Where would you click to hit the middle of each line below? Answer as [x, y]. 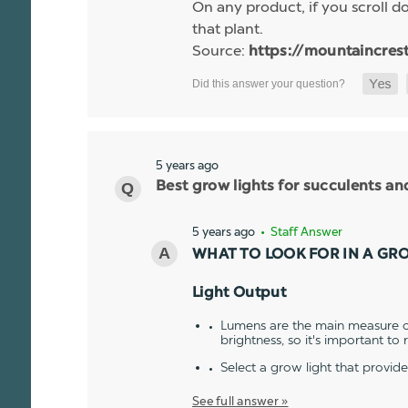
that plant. [228, 29]
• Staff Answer [300, 232]
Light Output [239, 294]
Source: [220, 51]
